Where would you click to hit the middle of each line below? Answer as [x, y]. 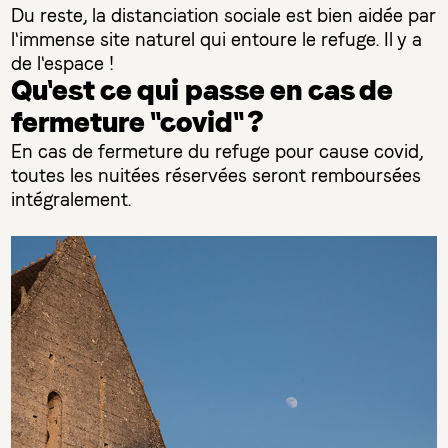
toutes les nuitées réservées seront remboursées [216, 176]
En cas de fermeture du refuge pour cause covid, [217, 152]
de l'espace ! [62, 64]
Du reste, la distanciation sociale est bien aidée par [224, 16]
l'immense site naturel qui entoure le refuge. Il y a [217, 40]
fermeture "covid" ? [138, 124]
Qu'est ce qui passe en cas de [202, 92]
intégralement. [71, 200]
